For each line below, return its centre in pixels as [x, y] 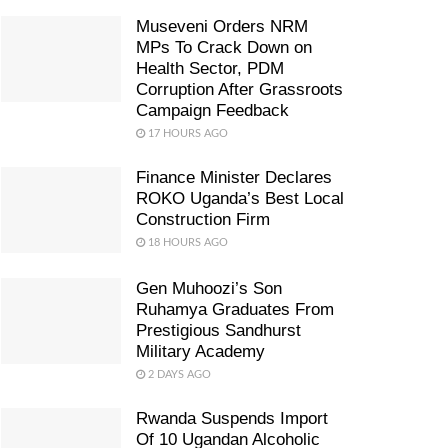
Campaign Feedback [212, 110]
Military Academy [200, 351]
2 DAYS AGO [178, 374]
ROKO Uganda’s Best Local [240, 198]
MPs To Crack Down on [224, 47]
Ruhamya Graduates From [235, 309]
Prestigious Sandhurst [218, 330]
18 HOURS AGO [186, 242]
